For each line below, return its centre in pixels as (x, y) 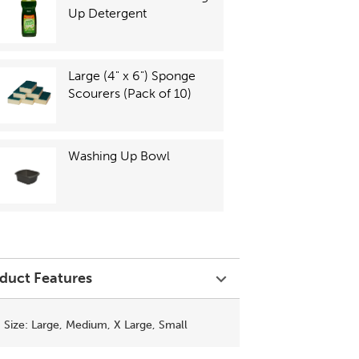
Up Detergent (108, 13)
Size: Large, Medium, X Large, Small (96, 325)
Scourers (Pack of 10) (130, 93)
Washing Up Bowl (119, 156)
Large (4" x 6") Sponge (132, 76)
